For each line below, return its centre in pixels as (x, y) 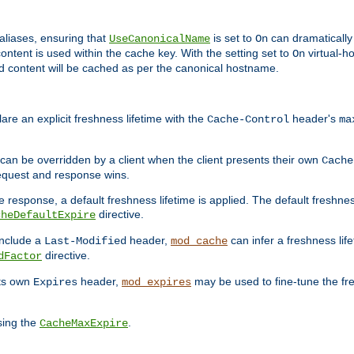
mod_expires (156, 282)
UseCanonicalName (160, 39)
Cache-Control (248, 119)
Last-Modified (85, 241)
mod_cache (199, 241)
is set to (233, 38)
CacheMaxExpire (84, 323)
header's (314, 118)
